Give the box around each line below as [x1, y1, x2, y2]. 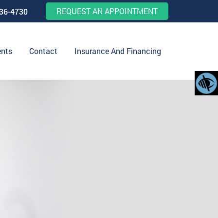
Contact [29, 46, 57, 56]
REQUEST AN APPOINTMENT [56, 6, 158, 16]
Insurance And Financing [74, 46, 161, 56]
